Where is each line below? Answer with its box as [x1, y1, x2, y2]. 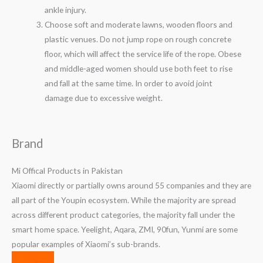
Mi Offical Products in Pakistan [12, 165, 123, 176]
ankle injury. [45, 4, 87, 15]
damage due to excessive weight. [45, 92, 163, 103]
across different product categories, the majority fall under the [12, 209, 235, 220]
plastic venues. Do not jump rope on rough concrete [45, 33, 232, 44]
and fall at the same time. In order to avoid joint [45, 77, 213, 88]
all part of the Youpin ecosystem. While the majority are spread [12, 194, 236, 205]
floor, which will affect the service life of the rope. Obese [45, 48, 242, 59]
